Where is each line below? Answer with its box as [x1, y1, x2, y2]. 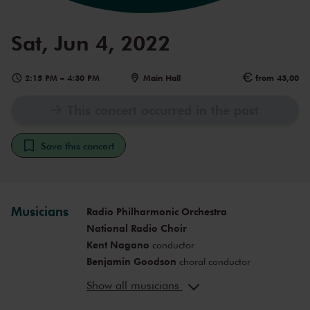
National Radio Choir [86, 221, 187, 235]
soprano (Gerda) [159, 272, 233, 284]
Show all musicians [86, 278, 183, 293]
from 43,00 [255, 73, 299, 84]
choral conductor [176, 255, 250, 268]
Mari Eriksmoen [86, 271, 160, 285]
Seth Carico [86, 288, 140, 302]
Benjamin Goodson [86, 255, 176, 268]
